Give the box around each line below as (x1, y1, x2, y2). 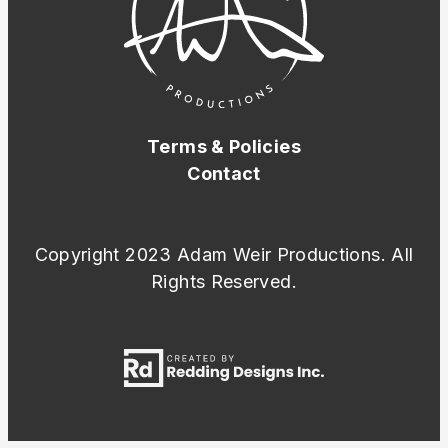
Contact (187, 162, 261, 184)
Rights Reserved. (151, 270, 297, 292)
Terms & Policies (147, 135, 301, 157)
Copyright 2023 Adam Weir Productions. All (34, 243, 414, 265)
